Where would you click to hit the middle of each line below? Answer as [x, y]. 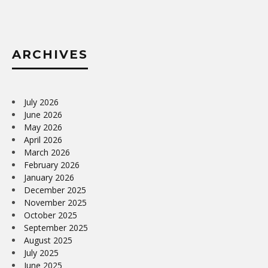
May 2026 [43, 127]
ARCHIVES [50, 54]
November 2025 [55, 202]
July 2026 [41, 102]
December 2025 [55, 190]
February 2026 [52, 165]
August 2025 [48, 240]
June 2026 [43, 114]
